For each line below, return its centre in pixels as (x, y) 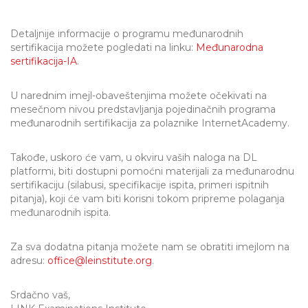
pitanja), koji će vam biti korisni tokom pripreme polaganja (147, 199)
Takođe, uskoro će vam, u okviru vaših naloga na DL (134, 157)
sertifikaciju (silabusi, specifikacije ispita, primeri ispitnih (140, 185)
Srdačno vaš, (40, 295)
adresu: (29, 261)
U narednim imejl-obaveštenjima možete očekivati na (139, 96)
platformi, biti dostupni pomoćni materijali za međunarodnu (152, 171)
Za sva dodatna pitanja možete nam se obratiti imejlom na (150, 247)
